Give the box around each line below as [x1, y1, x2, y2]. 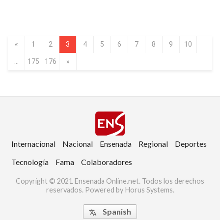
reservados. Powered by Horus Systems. [46, 186, 174, 194]
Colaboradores [81, 157, 132, 167]
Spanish [103, 207, 131, 217]
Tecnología [11, 157, 49, 167]
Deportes [175, 139, 207, 149]
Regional [138, 139, 168, 149]
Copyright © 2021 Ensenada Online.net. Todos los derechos [16, 177, 204, 186]
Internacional [11, 139, 55, 149]
